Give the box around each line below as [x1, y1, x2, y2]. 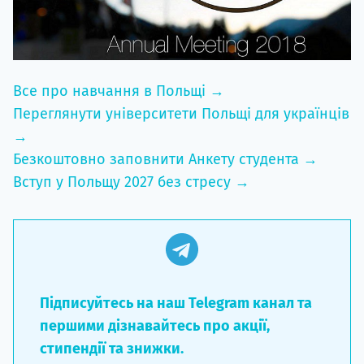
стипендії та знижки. [40, 339, 184, 357]
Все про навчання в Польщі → [13, 81, 224, 100]
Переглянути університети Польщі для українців [13, 104, 349, 123]
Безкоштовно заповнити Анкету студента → [13, 149, 318, 168]
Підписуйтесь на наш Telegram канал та [40, 293, 312, 312]
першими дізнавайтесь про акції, [40, 316, 270, 335]
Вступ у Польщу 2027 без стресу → [13, 172, 249, 191]
